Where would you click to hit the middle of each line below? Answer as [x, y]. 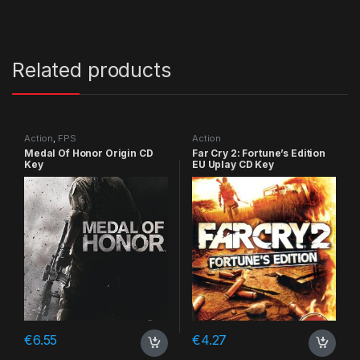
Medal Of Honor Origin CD [88, 153]
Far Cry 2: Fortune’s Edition [259, 153]
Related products [92, 70]
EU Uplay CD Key [233, 165]
